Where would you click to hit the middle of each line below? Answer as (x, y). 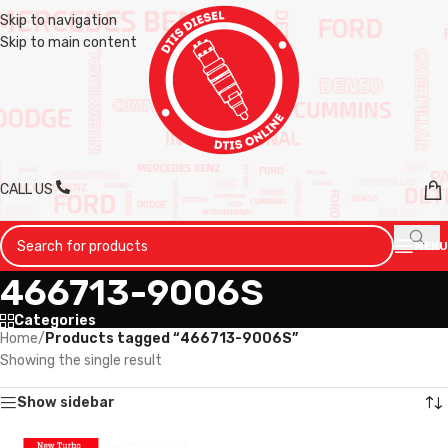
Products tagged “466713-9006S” (171, 338)
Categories (55, 320)
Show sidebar (66, 402)
